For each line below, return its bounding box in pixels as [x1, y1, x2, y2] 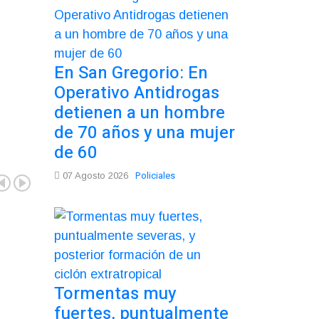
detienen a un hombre [54, 100, 225, 125]
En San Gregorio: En [54, 60, 208, 85]
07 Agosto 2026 [60, 169, 128, 181]
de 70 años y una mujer [54, 120, 235, 145]
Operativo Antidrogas [54, 80, 219, 105]
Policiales [135, 168, 175, 182]
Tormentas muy [54, 281, 177, 306]
